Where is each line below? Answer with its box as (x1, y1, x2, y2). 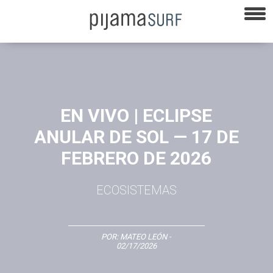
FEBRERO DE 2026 (61, 147, 212, 169)
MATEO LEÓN (120, 232, 168, 241)
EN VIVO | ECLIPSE (60, 104, 213, 126)
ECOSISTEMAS (96, 182, 177, 197)
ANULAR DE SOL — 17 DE (34, 126, 239, 147)
